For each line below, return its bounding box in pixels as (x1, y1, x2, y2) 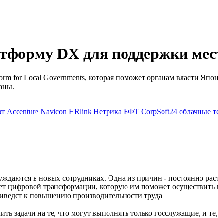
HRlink (69, 107, 93, 116)
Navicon (40, 107, 69, 116)
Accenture (7, 107, 40, 116)
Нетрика (93, 107, 124, 116)
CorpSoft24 (141, 107, 179, 116)
